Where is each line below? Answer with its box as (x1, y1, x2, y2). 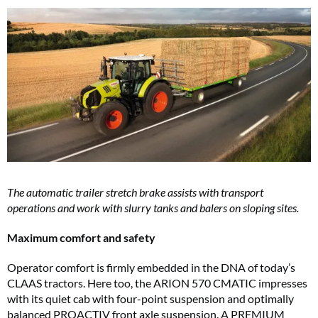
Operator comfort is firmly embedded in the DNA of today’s (7, 261, 295, 275)
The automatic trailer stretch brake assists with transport (7, 185, 263, 199)
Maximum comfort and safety (7, 231, 155, 245)
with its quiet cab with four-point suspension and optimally (7, 292, 294, 306)
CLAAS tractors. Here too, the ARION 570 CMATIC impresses (7, 276, 307, 290)
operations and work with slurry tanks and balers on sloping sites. (7, 201, 299, 215)
